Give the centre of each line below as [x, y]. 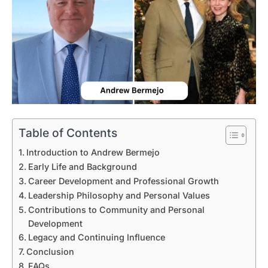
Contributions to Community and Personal [116, 209]
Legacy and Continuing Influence [96, 237]
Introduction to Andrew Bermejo [93, 152]
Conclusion [50, 251]
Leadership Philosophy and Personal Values [119, 195]
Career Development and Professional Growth [123, 181]
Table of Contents [68, 133]
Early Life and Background [82, 166]
